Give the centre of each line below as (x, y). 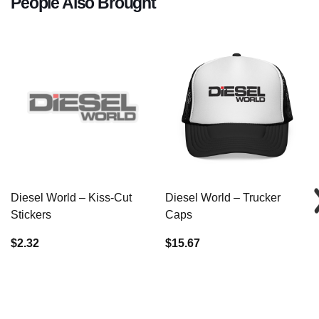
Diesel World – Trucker (223, 198)
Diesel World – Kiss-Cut (71, 198)
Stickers (31, 215)
